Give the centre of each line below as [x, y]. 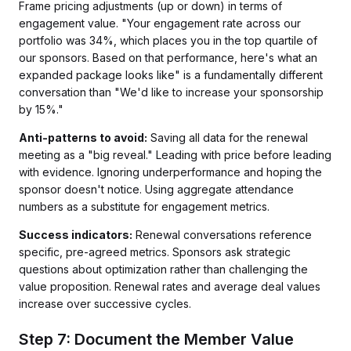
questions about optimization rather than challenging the [163, 269]
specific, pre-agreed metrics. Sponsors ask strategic [155, 252]
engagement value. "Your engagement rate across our [160, 23]
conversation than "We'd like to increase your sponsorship [171, 92]
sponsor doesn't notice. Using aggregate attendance [156, 189]
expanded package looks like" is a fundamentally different [171, 75]
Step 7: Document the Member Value [156, 339]
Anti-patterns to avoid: [83, 138]
